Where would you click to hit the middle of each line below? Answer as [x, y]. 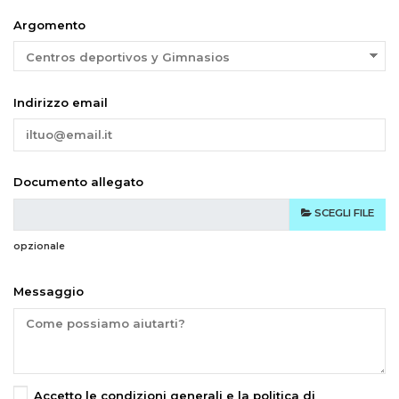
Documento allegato [78, 182]
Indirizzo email [61, 102]
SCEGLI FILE [344, 213]
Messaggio [49, 292]
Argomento [49, 24]
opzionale [39, 246]
